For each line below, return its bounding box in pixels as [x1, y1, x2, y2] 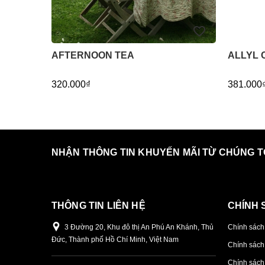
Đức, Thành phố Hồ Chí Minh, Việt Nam [51, 235, 179, 244]
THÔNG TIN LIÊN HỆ [51, 200, 146, 211]
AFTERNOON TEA [51, 50, 134, 60]
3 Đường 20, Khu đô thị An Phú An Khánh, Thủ [63, 222, 214, 231]
